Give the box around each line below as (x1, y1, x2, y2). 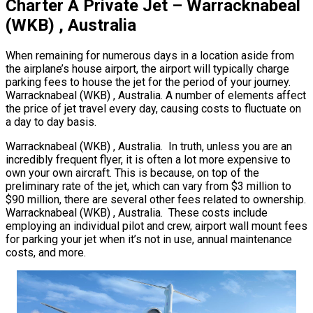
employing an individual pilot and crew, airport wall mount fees (6, 219, 307, 233)
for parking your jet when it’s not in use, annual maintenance (6, 233, 292, 247)
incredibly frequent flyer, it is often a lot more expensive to (6, 153, 291, 167)
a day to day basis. (6, 115, 96, 129)
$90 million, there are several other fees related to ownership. (6, 193, 306, 207)
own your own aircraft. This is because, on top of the (6, 166, 259, 180)
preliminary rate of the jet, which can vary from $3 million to (6, 180, 291, 194)
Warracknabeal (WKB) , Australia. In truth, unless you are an (6, 140, 292, 154)
